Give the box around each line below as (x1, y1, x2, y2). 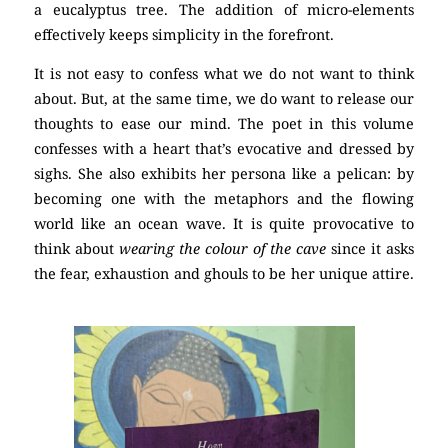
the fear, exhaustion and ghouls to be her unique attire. (34, 264, 414, 284)
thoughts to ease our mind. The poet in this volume (34, 114, 414, 134)
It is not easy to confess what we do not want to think (34, 64, 414, 84)
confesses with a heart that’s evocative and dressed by (34, 139, 414, 159)
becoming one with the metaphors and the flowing (34, 189, 414, 209)
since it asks (326, 239, 415, 259)
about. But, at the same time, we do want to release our (34, 89, 414, 109)
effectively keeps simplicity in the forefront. (34, 25, 338, 45)
